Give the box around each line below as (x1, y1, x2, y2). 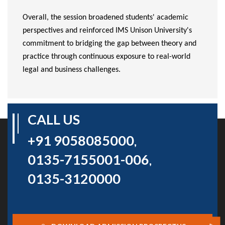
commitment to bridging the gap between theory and (23, 40, 196, 48)
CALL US (28, 111, 80, 128)
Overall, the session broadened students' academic (23, 14, 188, 22)
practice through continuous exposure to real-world (23, 53, 190, 61)
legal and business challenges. (23, 66, 121, 74)
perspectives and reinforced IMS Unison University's (23, 27, 192, 35)
